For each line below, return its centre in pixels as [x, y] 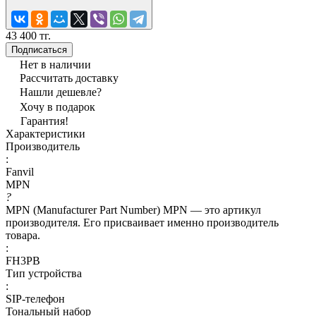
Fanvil [20, 171]
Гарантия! [44, 121]
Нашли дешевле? [61, 92]
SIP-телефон [35, 298]
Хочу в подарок [57, 107]
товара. [23, 235]
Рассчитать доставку [69, 78]
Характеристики [45, 133]
